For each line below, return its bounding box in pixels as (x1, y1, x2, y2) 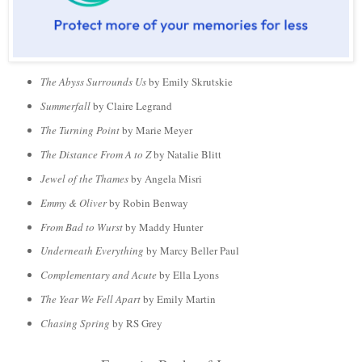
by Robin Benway (106, 195, 188, 210)
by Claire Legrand (92, 99, 172, 114)
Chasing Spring (40, 316, 110, 331)
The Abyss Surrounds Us (40, 74, 146, 90)
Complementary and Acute (40, 267, 157, 283)
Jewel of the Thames (40, 170, 131, 186)
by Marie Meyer (119, 122, 192, 137)
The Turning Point (40, 122, 120, 137)
